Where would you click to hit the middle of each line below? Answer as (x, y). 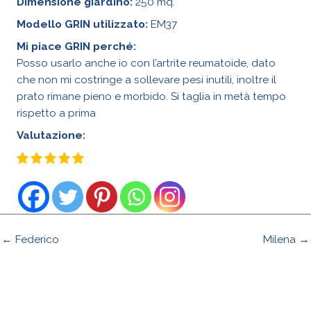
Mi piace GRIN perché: (76, 46)
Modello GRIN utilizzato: (82, 24)
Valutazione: (51, 135)
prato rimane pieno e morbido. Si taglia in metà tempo (151, 96)
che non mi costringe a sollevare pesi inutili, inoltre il (146, 79)
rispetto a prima (56, 112)
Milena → (286, 239)
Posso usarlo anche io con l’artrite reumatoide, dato (146, 62)
